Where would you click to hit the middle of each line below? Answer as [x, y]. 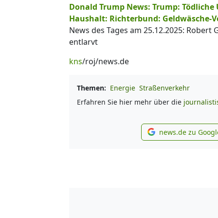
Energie [123, 88]
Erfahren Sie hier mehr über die [130, 102]
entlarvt [83, 42]
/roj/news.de [106, 61]
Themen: [91, 88]
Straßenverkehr [164, 88]
